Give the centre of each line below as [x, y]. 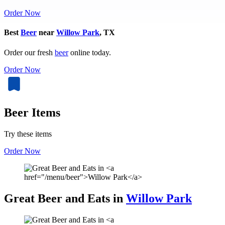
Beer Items [32, 113]
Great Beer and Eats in [65, 199]
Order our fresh [29, 52]
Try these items [28, 134]
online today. [90, 52]
